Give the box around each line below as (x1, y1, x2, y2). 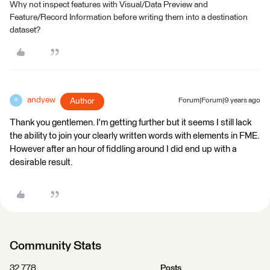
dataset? (10, 25, 40, 34)
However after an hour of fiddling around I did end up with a (10, 144, 237, 154)
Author (70, 96, 95, 105)
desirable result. (10, 157, 73, 167)
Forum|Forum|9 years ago (178, 96, 260, 104)
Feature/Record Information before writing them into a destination (10, 13, 248, 22)
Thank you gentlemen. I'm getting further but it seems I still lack (10, 118, 251, 127)
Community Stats (10, 239, 101, 252)
